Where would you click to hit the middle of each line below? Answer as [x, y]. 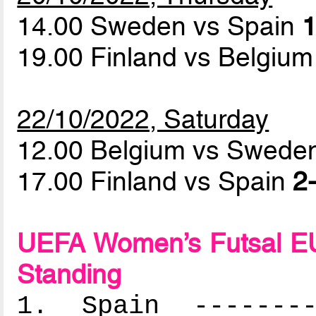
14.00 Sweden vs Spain [160, 26]
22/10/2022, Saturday [143, 120]
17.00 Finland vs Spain [155, 182]
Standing [69, 275]
